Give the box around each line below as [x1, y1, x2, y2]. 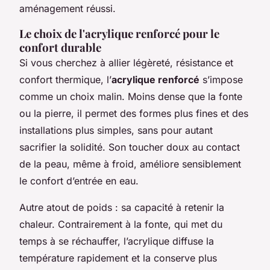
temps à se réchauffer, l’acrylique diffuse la [19, 234, 214, 247]
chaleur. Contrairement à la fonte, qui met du [19, 218, 222, 230]
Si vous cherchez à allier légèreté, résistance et [19, 56, 233, 69]
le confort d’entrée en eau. [19, 174, 139, 187]
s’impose [199, 73, 243, 86]
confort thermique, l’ [19, 73, 111, 86]
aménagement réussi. [19, 2, 116, 14]
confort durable [19, 39, 101, 55]
